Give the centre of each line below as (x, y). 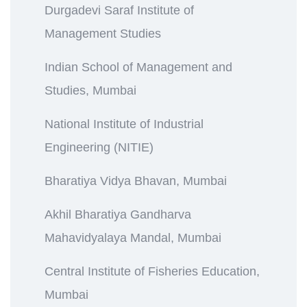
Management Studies (103, 33)
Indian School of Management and (138, 67)
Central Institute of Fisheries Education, (152, 271)
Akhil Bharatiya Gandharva (118, 214)
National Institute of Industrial (124, 124)
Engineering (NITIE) (99, 147)
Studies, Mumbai (90, 90)
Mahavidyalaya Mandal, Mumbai (133, 237)
